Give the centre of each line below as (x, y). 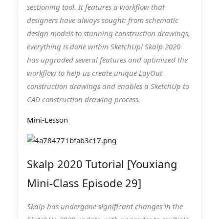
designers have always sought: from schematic (103, 20)
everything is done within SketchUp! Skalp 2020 (104, 47)
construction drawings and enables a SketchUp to (108, 86)
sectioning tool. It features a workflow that (96, 7)
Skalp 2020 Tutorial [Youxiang (102, 164)
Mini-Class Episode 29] (84, 183)
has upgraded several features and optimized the (107, 60)
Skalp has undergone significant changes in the (105, 207)
